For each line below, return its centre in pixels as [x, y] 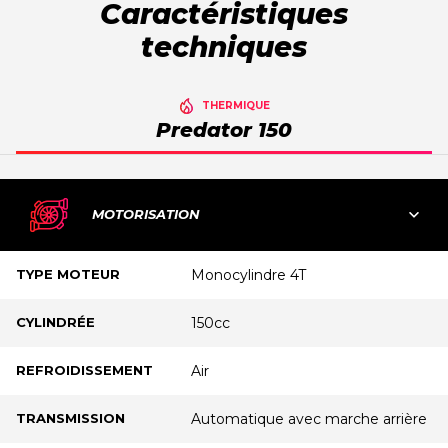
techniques [224, 47]
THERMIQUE [236, 105]
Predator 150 [224, 130]
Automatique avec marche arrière [308, 419]
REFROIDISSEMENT [84, 370]
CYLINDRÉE [55, 322]
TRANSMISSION [70, 418]
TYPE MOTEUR [68, 274]
